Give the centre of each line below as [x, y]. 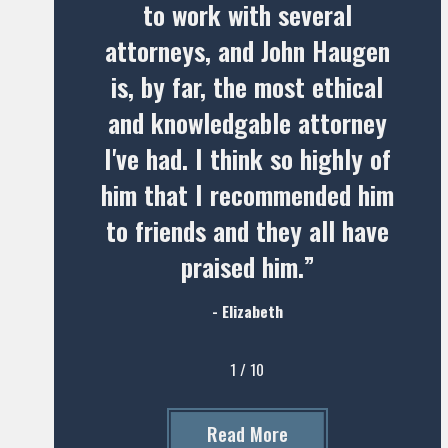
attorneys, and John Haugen [247, 50]
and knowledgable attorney [247, 122]
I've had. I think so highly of [247, 158]
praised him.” [247, 266]
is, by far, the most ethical [247, 86]
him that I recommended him [247, 194]
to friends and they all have [247, 230]
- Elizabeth [247, 311]
